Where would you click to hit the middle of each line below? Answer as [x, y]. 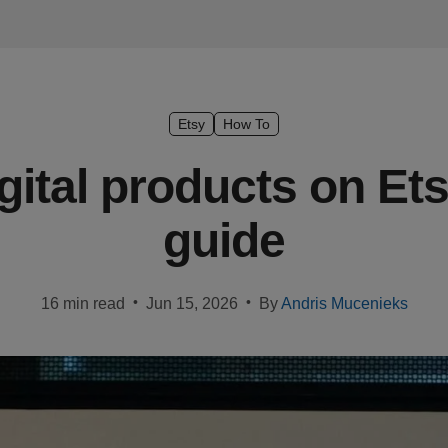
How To [246, 124]
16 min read [82, 303]
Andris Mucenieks [344, 303]
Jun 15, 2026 [191, 303]
